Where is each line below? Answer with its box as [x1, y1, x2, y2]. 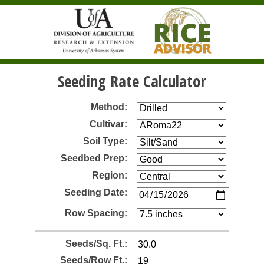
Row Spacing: [65, 207, 127, 218]
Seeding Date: [64, 187, 127, 197]
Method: [91, 101, 127, 112]
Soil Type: [83, 136, 127, 146]
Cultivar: [90, 118, 127, 129]
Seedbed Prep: [61, 153, 127, 163]
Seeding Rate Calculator [58, 70, 206, 92]
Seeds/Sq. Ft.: [65, 238, 127, 249]
